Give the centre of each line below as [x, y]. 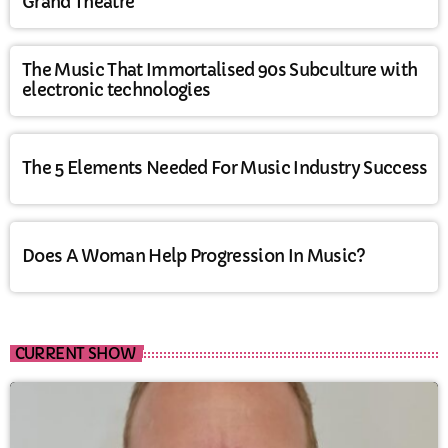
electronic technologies [116, 90]
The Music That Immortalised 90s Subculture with [220, 70]
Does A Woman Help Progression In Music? [194, 256]
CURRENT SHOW [75, 353]
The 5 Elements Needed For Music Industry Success [225, 168]
